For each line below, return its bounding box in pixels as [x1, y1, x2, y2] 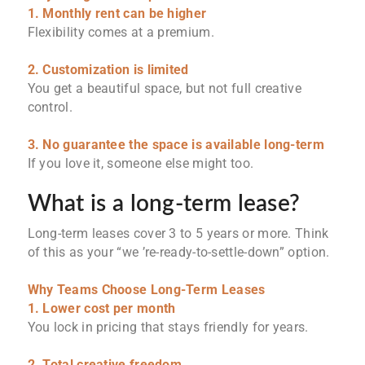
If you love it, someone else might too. [27, 156, 254, 172]
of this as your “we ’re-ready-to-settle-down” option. [27, 244, 330, 261]
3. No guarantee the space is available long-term [27, 137, 324, 153]
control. [27, 99, 73, 116]
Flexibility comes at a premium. [27, 24, 214, 41]
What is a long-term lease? [27, 192, 301, 216]
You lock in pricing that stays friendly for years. [27, 319, 309, 336]
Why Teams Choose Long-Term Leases [27, 282, 266, 298]
